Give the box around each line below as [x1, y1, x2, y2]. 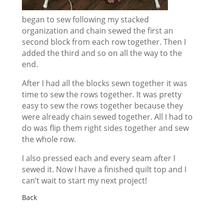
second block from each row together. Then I [21, 36, 186, 48]
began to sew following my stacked [21, 14, 149, 25]
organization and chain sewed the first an [21, 25, 173, 36]
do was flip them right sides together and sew [21, 123, 189, 134]
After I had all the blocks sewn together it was [21, 78, 187, 89]
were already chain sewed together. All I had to [21, 111, 193, 123]
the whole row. [21, 134, 76, 145]
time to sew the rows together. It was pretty [21, 89, 182, 100]
